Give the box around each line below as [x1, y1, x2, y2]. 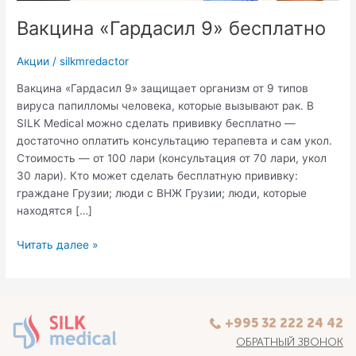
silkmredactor [60, 54, 130, 68]
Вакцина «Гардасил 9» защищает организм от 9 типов [17, 82, 309, 95]
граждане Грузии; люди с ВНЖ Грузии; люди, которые [17, 187, 308, 200]
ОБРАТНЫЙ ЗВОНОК [235, 335, 343, 349]
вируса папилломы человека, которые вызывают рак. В [17, 99, 315, 113]
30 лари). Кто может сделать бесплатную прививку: [17, 169, 299, 183]
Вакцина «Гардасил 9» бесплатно [17, 17, 327, 41]
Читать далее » [17, 238, 99, 251]
